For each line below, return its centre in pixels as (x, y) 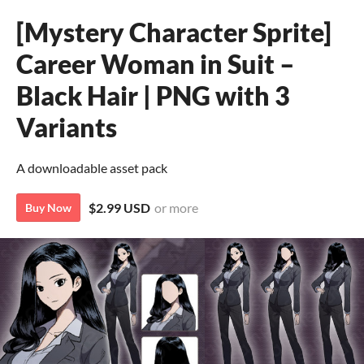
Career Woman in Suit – (156, 64)
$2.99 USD (119, 208)
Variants (67, 127)
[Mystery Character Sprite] (174, 32)
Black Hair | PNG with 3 (153, 95)
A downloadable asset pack (92, 168)
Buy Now (48, 208)
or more (176, 208)
